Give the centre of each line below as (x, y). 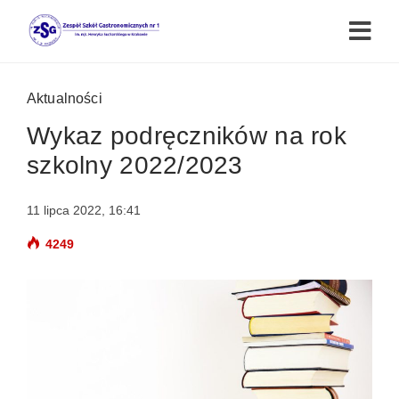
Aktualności (65, 98)
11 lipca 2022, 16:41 (84, 210)
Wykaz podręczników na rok (187, 136)
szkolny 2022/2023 (135, 165)
